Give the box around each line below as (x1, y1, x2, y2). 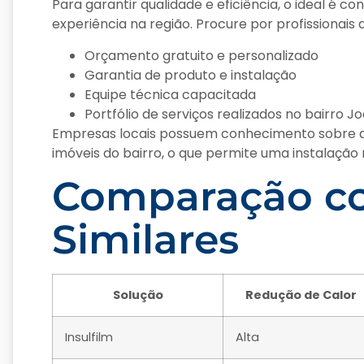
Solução (112, 287, 163, 304)
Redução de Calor (245, 287, 357, 304)
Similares (52, 215, 239, 264)
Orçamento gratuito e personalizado (84, 45, 318, 65)
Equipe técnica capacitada (84, 84, 256, 104)
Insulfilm (65, 329, 113, 346)
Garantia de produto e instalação (84, 65, 297, 84)
